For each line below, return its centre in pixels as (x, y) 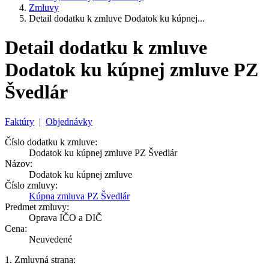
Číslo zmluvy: (31, 185)
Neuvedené (50, 239)
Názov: (19, 163)
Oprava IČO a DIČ (65, 217)
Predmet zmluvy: (37, 207)
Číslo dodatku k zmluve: (51, 142)
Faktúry (20, 121)
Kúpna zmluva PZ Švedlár (79, 196)
